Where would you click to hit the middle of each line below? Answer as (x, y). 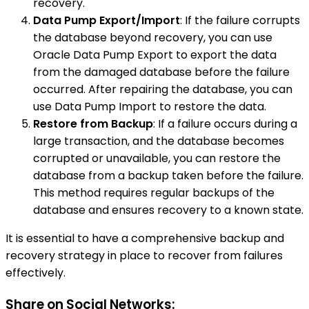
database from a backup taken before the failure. (168, 176)
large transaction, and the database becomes (159, 141)
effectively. (36, 273)
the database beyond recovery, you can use (153, 38)
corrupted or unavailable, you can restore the (157, 159)
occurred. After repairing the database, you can (163, 90)
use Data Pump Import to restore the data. (150, 107)
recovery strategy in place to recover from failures (144, 256)
